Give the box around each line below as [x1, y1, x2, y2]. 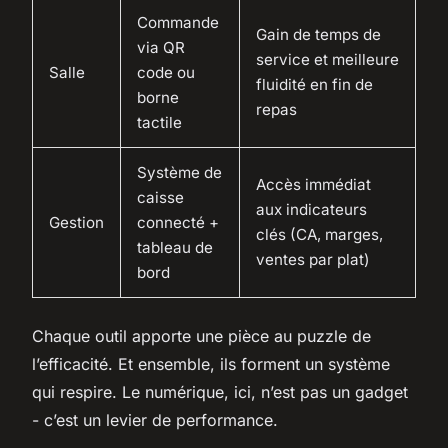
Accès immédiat [256, 174, 371, 194]
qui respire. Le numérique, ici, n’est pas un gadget [32, 381, 408, 402]
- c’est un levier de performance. [32, 409, 278, 430]
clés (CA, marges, [256, 224, 383, 244]
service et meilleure [256, 49, 399, 69]
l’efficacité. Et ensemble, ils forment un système [32, 353, 390, 374]
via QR [137, 37, 185, 57]
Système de [137, 162, 222, 182]
